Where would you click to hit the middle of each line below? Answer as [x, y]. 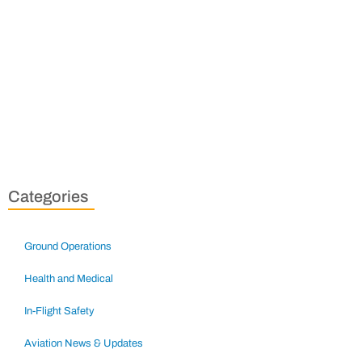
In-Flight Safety [59, 311]
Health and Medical [69, 279]
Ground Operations [68, 247]
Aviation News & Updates [84, 344]
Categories [48, 197]
